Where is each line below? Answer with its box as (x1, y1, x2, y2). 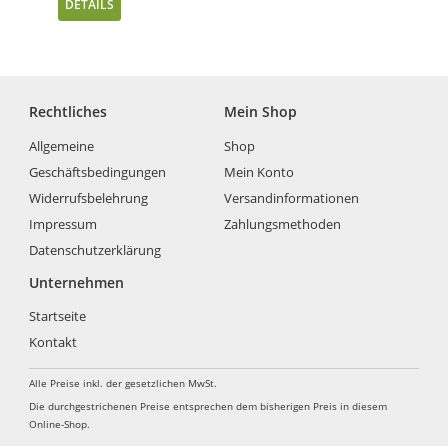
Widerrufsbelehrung (29, 188, 149, 207)
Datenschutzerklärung (29, 240, 162, 259)
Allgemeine (29, 136, 95, 155)
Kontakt (29, 332, 78, 351)
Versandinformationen (223, 188, 359, 207)
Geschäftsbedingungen (29, 162, 167, 181)
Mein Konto (223, 162, 294, 181)
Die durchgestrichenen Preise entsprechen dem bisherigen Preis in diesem (29, 399, 388, 414)
